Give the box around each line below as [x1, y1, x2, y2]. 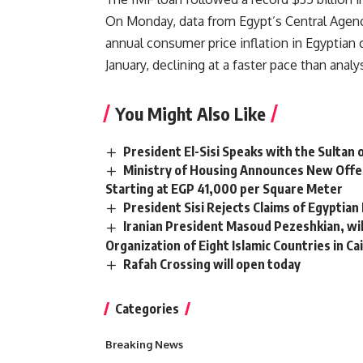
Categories [115, 300, 179, 317]
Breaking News [105, 337, 183, 351]
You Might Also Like [115, 102, 266, 126]
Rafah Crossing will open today [123, 255, 301, 272]
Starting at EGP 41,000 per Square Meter [105, 181, 343, 198]
